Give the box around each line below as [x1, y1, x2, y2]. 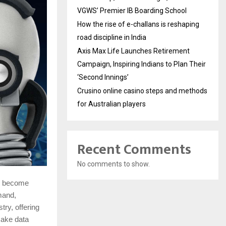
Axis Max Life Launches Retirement [77, 47, 190, 55]
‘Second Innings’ [77, 73, 129, 82]
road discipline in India [77, 33, 146, 42]
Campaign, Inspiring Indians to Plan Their [77, 60, 206, 69]
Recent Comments [77, 138, 191, 162]
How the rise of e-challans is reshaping [77, 20, 199, 29]
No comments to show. [77, 160, 150, 168]
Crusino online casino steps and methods [77, 87, 207, 95]
